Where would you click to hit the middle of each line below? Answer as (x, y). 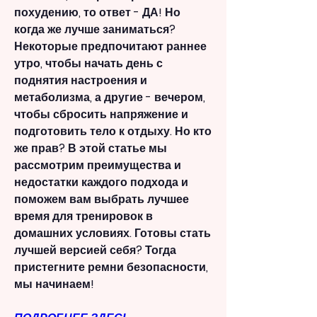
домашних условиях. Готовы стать (113, 234)
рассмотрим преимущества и (98, 166)
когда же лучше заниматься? (95, 30)
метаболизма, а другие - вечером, (110, 98)
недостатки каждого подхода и (101, 183)
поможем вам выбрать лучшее (102, 200)
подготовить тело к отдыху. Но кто (113, 132)
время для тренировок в (83, 217)
